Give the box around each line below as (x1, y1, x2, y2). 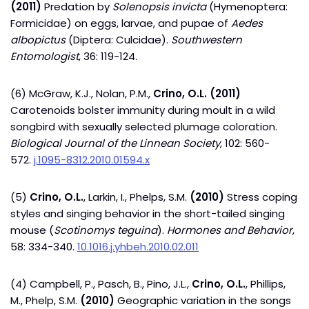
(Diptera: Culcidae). (68, 32, 171, 47)
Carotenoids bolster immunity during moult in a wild (10, 103, 275, 117)
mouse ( (10, 223, 54, 237)
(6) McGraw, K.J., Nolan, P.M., (10, 86, 153, 101)
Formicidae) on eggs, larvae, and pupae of (10, 16, 231, 30)
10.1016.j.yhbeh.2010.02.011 (77, 239, 199, 254)
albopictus (10, 32, 68, 47)
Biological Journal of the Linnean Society (10, 136, 220, 150)
